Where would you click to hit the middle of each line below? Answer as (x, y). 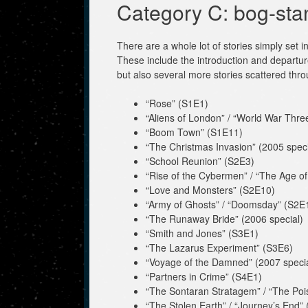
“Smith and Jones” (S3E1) (202, 233)
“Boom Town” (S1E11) (194, 132)
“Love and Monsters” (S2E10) (210, 189)
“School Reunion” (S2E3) (200, 161)
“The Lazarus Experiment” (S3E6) (219, 247)
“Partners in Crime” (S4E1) (204, 276)
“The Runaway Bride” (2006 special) (224, 218)
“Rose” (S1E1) (177, 103)
